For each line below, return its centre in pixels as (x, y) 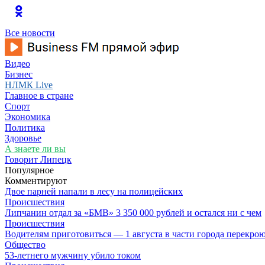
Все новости (30, 33)
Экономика (28, 117)
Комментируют (36, 181)
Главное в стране (39, 96)
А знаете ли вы (35, 149)
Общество (25, 245)
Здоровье (23, 138)
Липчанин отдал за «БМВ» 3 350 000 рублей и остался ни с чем (133, 213)
